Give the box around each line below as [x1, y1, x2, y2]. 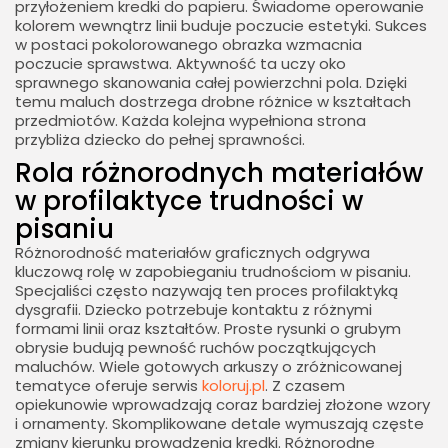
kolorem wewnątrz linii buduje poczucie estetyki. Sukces [15, 15, 427, 37]
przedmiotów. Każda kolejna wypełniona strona [15, 110, 366, 132]
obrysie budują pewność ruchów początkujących [15, 337, 376, 359]
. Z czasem [265, 375, 345, 397]
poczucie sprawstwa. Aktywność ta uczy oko [15, 53, 346, 75]
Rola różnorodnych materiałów [15, 155, 423, 192]
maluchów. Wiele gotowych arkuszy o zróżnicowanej [15, 356, 402, 378]
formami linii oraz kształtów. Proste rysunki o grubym [15, 318, 401, 340]
